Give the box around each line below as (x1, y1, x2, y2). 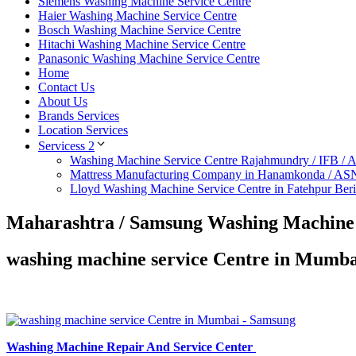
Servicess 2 (38, 138, 95, 153)
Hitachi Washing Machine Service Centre (38, 37, 246, 51)
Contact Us (38, 79, 95, 94)
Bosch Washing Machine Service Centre (38, 22, 241, 37)
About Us (38, 94, 87, 108)
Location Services (38, 122, 128, 137)
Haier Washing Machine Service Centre (38, 8, 237, 22)
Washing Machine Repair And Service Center (6, 340, 256, 354)
